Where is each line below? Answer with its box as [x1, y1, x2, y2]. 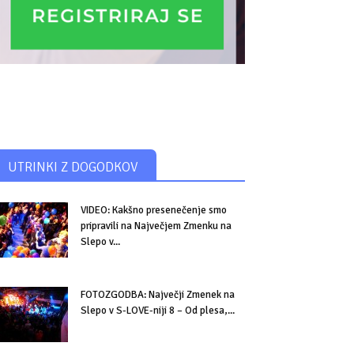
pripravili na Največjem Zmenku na [81, 220, 232, 232]
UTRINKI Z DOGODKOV [8, 159, 137, 175]
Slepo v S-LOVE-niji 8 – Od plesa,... [81, 304, 235, 317]
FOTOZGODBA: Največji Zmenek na [81, 288, 235, 301]
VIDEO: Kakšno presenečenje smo [81, 204, 227, 217]
